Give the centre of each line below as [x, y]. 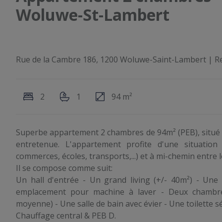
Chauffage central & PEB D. [66, 215]
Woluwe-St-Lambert [93, 14]
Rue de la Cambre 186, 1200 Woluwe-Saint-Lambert [111, 59]
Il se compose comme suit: [64, 168]
